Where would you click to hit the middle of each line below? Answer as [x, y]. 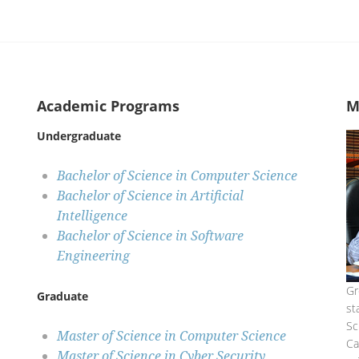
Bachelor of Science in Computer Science [177, 176]
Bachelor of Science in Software [150, 236]
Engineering [93, 256]
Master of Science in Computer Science [171, 336]
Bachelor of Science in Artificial [150, 196]
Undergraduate [79, 136]
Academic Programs [108, 106]
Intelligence [92, 216]
